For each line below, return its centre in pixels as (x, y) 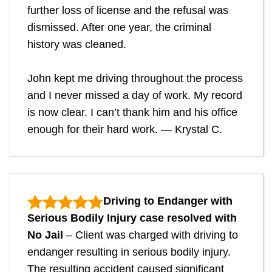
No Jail (45, 235)
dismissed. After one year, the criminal (119, 28)
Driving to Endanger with (168, 201)
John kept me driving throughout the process (135, 79)
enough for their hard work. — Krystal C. (125, 130)
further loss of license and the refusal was (128, 11)
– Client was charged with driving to (151, 235)
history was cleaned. (77, 45)
